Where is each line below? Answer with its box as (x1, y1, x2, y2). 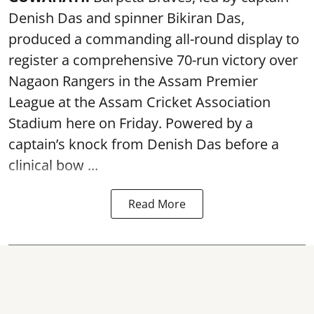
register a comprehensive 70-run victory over (8, 50, 298, 69)
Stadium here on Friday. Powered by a (8, 114, 253, 132)
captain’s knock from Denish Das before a (8, 135, 279, 153)
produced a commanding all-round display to (8, 29, 299, 48)
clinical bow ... (8, 156, 98, 175)
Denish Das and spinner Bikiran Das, (8, 8, 248, 27)
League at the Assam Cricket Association (8, 93, 271, 111)
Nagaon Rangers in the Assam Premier (8, 71, 258, 90)
